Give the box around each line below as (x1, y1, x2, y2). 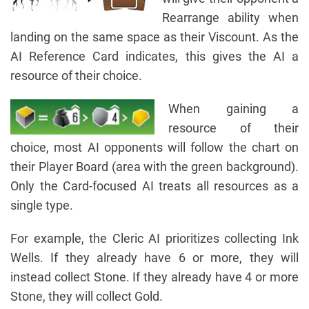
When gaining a (168, 101, 299, 117)
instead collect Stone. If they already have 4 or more (10, 270, 299, 285)
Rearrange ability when (162, 10, 299, 26)
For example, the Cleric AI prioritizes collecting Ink (10, 231, 299, 246)
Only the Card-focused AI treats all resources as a (10, 179, 299, 194)
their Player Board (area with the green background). (10, 159, 299, 175)
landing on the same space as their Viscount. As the (10, 30, 299, 45)
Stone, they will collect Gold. (10, 289, 163, 304)
